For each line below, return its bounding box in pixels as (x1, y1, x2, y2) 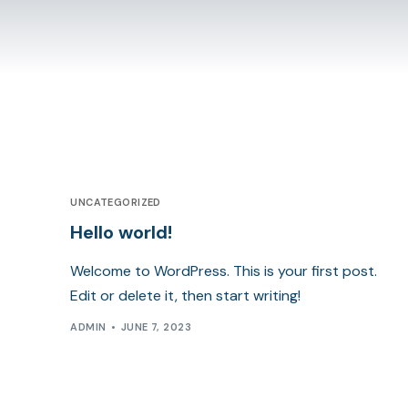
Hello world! (70, 219, 173, 244)
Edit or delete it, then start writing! (70, 285, 301, 305)
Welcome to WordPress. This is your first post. (70, 260, 378, 280)
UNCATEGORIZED (70, 195, 161, 209)
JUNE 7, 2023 (120, 321, 192, 334)
